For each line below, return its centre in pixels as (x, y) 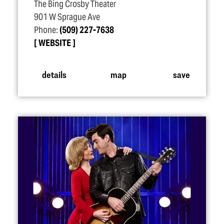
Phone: (47, 30)
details (54, 74)
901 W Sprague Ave (67, 17)
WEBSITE (55, 43)
